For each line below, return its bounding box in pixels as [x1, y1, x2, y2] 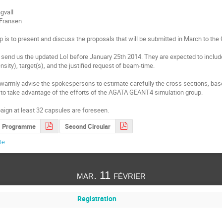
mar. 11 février [76, 168, 146, 183]
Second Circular [64, 121, 111, 131]
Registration [77, 194, 116, 204]
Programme [1, 121, 36, 131]
